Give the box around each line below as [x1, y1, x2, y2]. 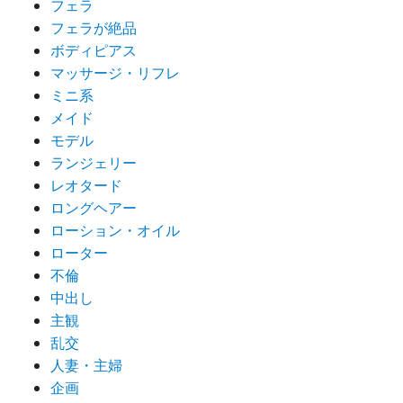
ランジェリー [50, 153, 137, 174]
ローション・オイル [50, 220, 180, 241]
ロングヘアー [50, 198, 137, 219]
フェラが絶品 [50, 18, 137, 39]
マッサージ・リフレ [50, 63, 180, 84]
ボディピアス [50, 40, 137, 61]
